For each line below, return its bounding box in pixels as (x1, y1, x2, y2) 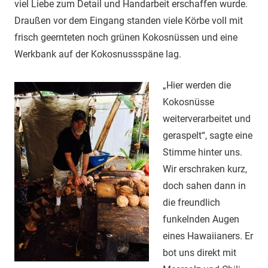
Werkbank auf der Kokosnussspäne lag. (14, 48, 181, 60)
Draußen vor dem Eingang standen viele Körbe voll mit (14, 15, 243, 27)
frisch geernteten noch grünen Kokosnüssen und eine (14, 32, 237, 44)
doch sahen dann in (162, 180, 246, 192)
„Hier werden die (162, 80, 231, 92)
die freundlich (162, 197, 220, 209)
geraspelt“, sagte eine (162, 130, 252, 142)
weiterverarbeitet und (162, 113, 251, 125)
